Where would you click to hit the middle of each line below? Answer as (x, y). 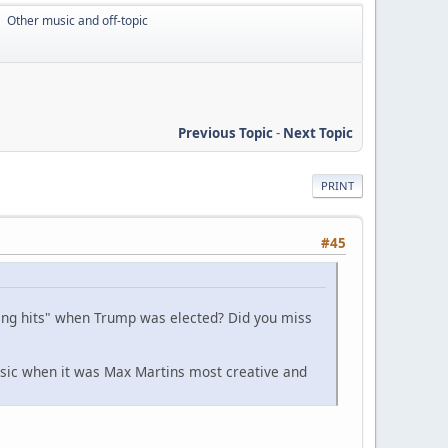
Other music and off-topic (77, 20)
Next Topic (318, 132)
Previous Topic (225, 132)
